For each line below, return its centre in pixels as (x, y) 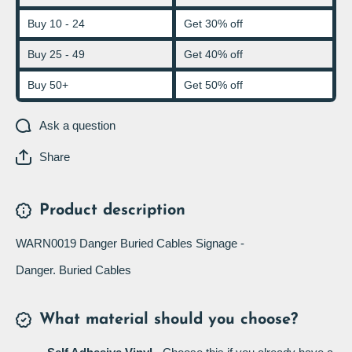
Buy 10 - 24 (56, 24)
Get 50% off (213, 85)
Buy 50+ (48, 85)
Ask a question (77, 125)
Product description (112, 211)
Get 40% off (213, 55)
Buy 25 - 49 (56, 55)
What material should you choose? (169, 320)
